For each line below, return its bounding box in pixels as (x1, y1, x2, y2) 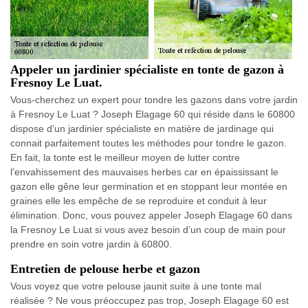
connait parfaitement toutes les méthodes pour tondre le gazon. (10, 137, 287, 149)
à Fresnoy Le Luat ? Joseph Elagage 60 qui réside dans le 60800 (10, 109, 295, 120)
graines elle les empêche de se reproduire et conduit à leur (10, 195, 267, 207)
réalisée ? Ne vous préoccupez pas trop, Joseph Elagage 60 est (10, 295, 289, 307)
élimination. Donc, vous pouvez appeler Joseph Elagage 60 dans (10, 210, 292, 221)
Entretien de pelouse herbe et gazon (10, 262, 200, 276)
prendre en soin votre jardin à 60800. (10, 239, 172, 250)
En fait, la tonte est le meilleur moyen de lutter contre (10, 152, 240, 164)
